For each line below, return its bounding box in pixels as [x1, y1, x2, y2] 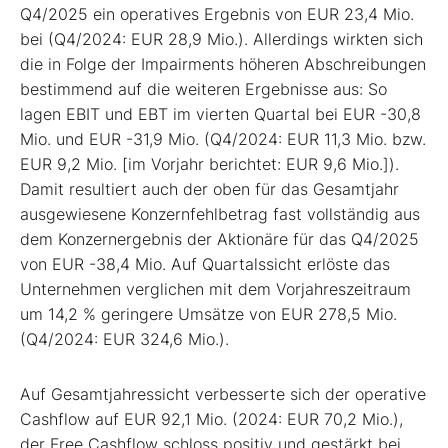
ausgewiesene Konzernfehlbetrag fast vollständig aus [20, 203, 420, 224]
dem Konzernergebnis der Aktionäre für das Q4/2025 [20, 228, 419, 249]
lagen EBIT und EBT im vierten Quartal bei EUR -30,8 [20, 103, 421, 124]
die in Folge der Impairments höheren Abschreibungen [20, 53, 426, 74]
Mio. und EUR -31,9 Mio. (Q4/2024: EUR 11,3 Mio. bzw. [20, 128, 426, 149]
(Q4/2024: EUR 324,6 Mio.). [20, 328, 229, 349]
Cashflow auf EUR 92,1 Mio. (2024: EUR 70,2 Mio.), [20, 408, 403, 429]
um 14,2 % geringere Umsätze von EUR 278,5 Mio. [20, 303, 397, 324]
